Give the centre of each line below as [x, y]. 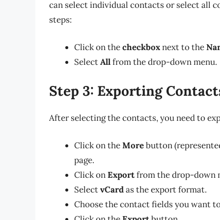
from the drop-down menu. [164, 62]
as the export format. [165, 189]
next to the [183, 47]
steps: [60, 20]
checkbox [141, 47]
